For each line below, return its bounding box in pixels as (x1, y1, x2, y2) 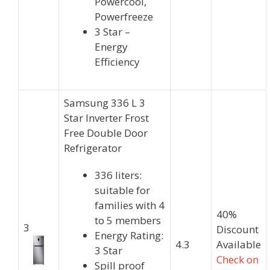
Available (216, 237, 261, 252)
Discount (216, 222, 259, 237)
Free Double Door (64, 126, 148, 140)
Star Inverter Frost (64, 111, 149, 125)
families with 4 (95, 198, 165, 213)
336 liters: (95, 168, 142, 183)
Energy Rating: (95, 228, 163, 243)
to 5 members (95, 213, 161, 228)
